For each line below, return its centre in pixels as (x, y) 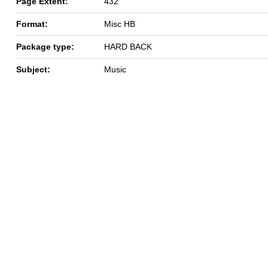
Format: (32, 24)
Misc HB (120, 24)
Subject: (33, 69)
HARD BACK (128, 46)
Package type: (45, 46)
